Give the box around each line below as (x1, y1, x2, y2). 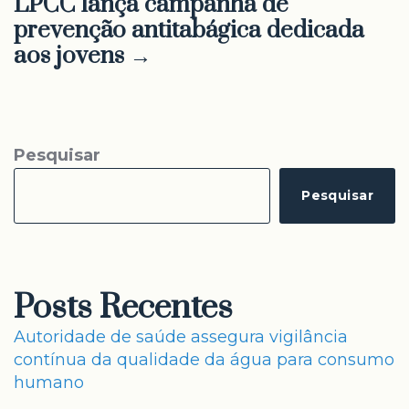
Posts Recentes (14, 287, 233, 329)
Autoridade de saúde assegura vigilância (14, 327, 348, 347)
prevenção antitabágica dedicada (14, 16, 364, 46)
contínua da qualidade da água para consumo (14, 350, 394, 370)
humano (14, 372, 84, 393)
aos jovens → (14, 41, 152, 71)
